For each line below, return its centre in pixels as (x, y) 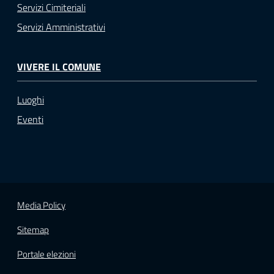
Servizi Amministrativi (61, 27)
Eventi (30, 120)
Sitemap (33, 230)
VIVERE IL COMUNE (59, 66)
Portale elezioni (46, 254)
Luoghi (31, 100)
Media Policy (41, 206)
